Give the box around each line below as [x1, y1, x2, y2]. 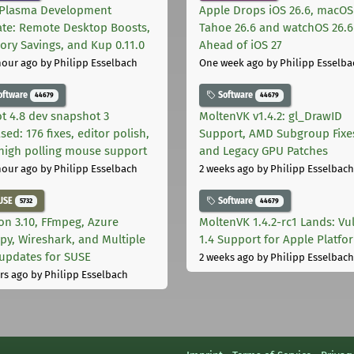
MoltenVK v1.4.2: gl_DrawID [199, 109, 342, 124]
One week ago [199, 57, 264, 70]
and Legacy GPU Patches [199, 144, 328, 159]
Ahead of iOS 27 [199, 38, 282, 53]
